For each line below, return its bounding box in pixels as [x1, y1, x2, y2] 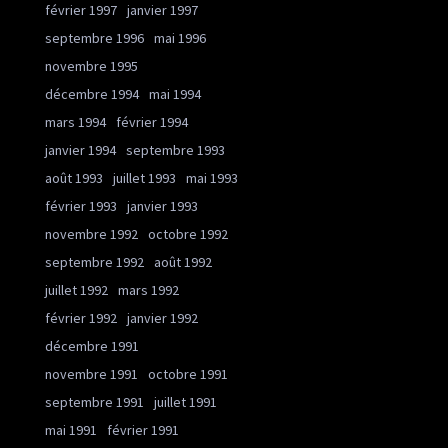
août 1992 [154, 253, 212, 271]
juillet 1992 [45, 281, 108, 299]
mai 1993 [186, 169, 238, 187]
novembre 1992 [45, 225, 138, 243]
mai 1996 [154, 29, 206, 47]
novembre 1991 [45, 365, 138, 383]
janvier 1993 [127, 197, 198, 215]
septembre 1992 [45, 253, 144, 271]
